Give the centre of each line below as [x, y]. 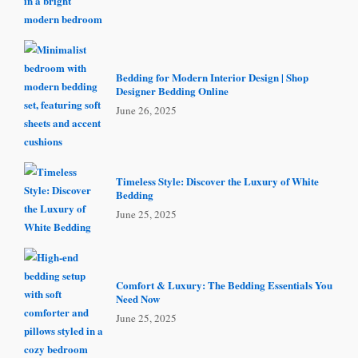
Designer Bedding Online [172, 91]
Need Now [138, 299]
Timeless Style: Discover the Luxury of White [217, 181]
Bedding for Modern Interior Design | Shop [212, 78]
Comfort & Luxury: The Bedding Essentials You [224, 285]
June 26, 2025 [146, 111]
